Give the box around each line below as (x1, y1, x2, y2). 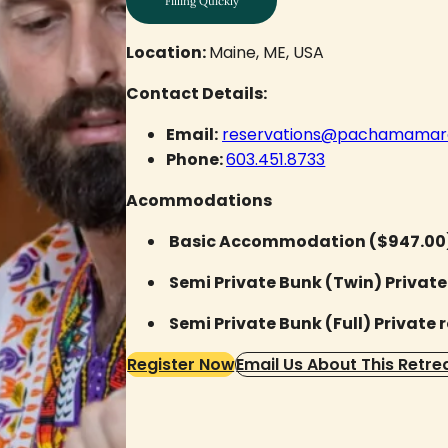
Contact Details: (126, 82, 268, 106)
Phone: (166, 148, 227, 172)
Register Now (127, 352, 235, 376)
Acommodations (126, 189, 273, 213)
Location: (126, 41, 210, 65)
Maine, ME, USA (209, 41, 325, 65)
